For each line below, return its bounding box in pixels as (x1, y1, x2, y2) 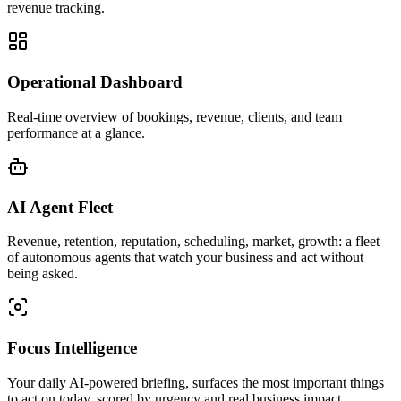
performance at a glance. (7, 124, 145, 141)
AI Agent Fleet (7, 197, 113, 217)
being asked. (7, 266, 78, 282)
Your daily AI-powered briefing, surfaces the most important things (7, 374, 384, 390)
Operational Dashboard (7, 73, 183, 92)
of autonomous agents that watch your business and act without (7, 250, 363, 266)
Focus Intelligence (7, 337, 137, 357)
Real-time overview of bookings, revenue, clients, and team (7, 108, 342, 124)
